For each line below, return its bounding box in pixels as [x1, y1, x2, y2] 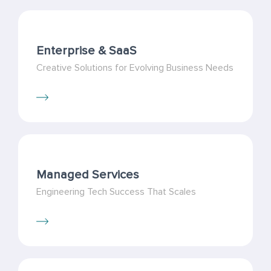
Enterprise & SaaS [36, 43, 137, 58]
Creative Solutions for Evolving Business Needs [36, 62, 233, 74]
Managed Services [36, 167, 139, 182]
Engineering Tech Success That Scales [36, 186, 196, 198]
